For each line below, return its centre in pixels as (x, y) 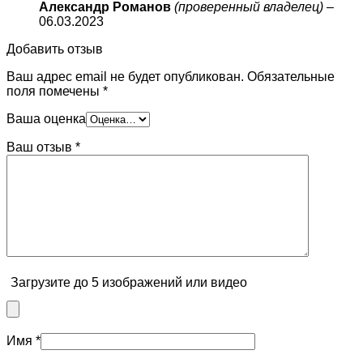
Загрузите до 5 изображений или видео (129, 283)
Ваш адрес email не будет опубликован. (125, 77)
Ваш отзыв (41, 147)
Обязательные (291, 77)
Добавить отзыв (55, 49)
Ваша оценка (46, 119)
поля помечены (55, 92)
